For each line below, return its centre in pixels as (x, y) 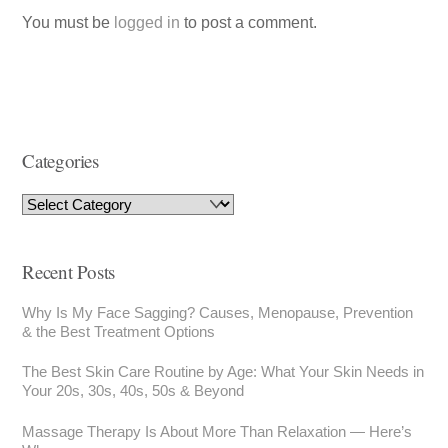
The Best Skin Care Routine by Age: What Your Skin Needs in (223, 372)
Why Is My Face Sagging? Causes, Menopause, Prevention (218, 313)
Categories (60, 160)
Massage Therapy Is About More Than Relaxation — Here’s (217, 431)
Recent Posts (68, 272)
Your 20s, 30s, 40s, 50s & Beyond (133, 391)
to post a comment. (249, 23)
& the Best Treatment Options (119, 332)
